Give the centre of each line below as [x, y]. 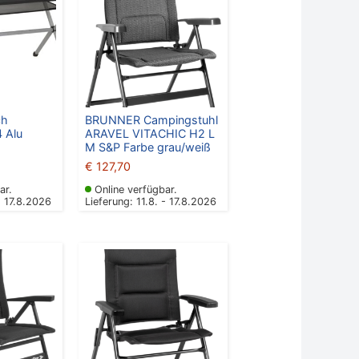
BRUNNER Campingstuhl [151, 119]
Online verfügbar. [135, 189]
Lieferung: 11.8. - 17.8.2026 [150, 201]
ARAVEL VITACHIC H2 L [149, 133]
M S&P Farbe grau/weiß [147, 147]
